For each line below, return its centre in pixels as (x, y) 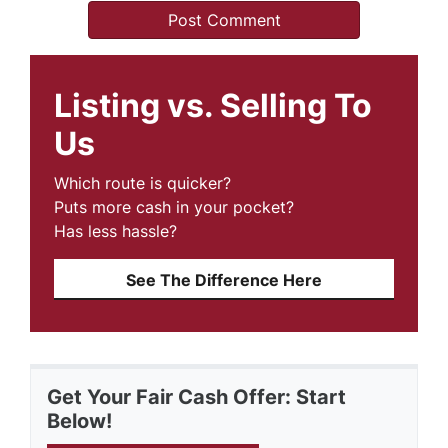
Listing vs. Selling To (213, 105)
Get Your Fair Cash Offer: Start (196, 396)
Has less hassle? (115, 230)
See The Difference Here (224, 279)
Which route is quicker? (142, 182)
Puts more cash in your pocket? (174, 206)
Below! (79, 420)
